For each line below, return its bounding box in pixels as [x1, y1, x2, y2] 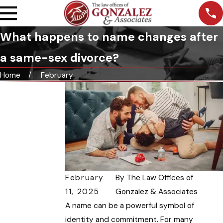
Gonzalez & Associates [115, 186, 198, 197]
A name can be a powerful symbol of [65, 200, 195, 211]
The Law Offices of [126, 172, 194, 183]
